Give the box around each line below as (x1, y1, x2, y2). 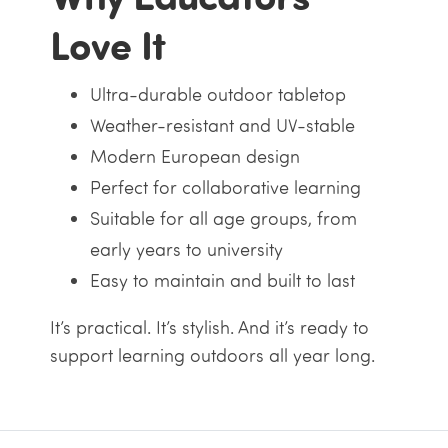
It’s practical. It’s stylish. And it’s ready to (49, 316, 369, 340)
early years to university (89, 238, 283, 262)
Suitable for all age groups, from (89, 207, 357, 231)
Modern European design (89, 145, 300, 169)
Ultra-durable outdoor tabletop (89, 83, 346, 107)
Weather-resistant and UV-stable (89, 114, 355, 138)
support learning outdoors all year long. (49, 344, 375, 368)
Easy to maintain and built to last (89, 269, 355, 293)
